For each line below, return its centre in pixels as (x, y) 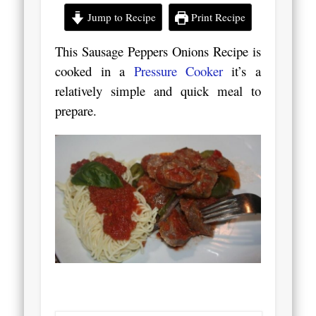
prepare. (76, 111)
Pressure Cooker (178, 71)
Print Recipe (217, 17)
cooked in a (95, 71)
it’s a (242, 71)
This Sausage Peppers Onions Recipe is (158, 51)
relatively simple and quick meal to (158, 91)
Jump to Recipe (120, 17)
